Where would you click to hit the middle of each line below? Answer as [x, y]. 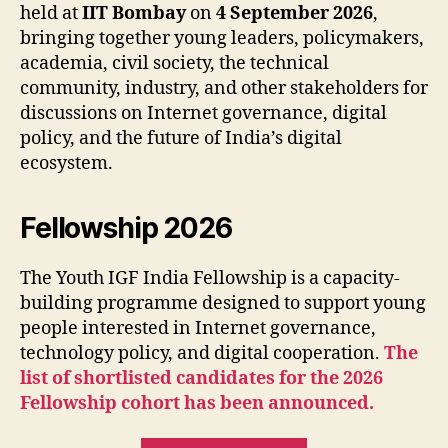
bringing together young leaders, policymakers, [222, 38]
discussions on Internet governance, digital [203, 113]
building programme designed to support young [223, 303]
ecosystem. [66, 163]
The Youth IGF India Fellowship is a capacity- [210, 278]
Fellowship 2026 [126, 227]
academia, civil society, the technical [174, 63]
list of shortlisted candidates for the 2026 [201, 378]
